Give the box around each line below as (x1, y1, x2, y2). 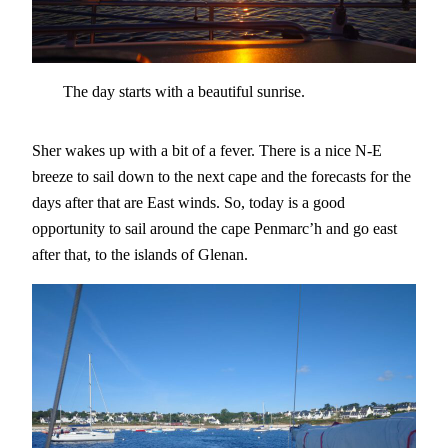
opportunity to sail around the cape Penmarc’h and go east (32, 219, 397, 239)
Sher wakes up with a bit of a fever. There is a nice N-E (32, 141, 382, 161)
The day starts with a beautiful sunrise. (62, 82, 305, 102)
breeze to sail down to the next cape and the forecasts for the (32, 167, 411, 187)
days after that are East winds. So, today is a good (32, 193, 345, 213)
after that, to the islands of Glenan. (32, 245, 248, 265)
